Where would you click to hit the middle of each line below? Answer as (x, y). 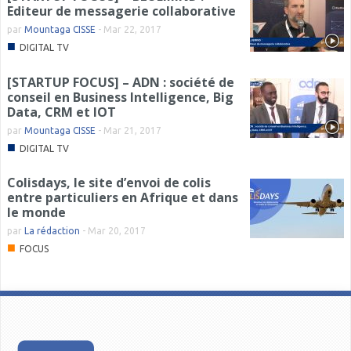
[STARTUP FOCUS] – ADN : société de (121, 82)
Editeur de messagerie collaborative (121, 11)
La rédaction (52, 230)
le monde (36, 212)
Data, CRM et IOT (62, 112)
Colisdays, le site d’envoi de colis (109, 182)
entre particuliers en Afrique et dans (123, 197)
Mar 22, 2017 (132, 29)
